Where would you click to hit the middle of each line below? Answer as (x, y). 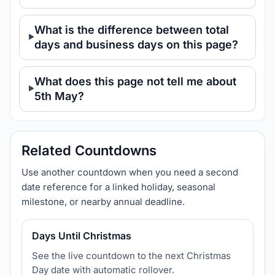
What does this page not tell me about (135, 81)
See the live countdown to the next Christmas (131, 256)
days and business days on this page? (136, 45)
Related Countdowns (89, 150)
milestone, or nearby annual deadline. (103, 202)
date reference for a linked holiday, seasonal (118, 187)
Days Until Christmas (82, 236)
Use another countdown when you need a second (130, 172)
